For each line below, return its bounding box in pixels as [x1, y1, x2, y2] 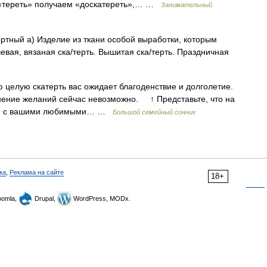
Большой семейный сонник [113, 108, 195, 116]
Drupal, [33, 195, 57, 202]
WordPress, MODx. [72, 195, 131, 202]
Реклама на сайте [10, 169, 64, 176]
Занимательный [161, 1, 212, 8]
